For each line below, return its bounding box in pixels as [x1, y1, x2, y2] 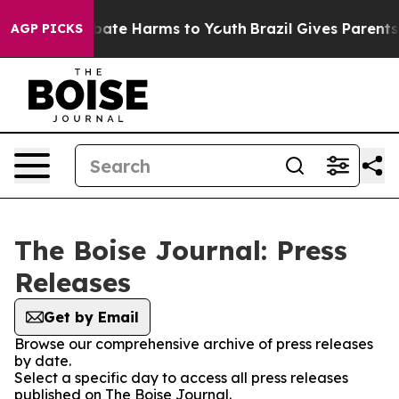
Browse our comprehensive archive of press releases [14, 335, 373, 353]
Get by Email [44, 308, 139, 326]
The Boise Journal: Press [14, 233, 347, 267]
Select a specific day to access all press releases [14, 369, 348, 387]
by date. [14, 352, 71, 370]
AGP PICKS [11, 20, 83, 37]
